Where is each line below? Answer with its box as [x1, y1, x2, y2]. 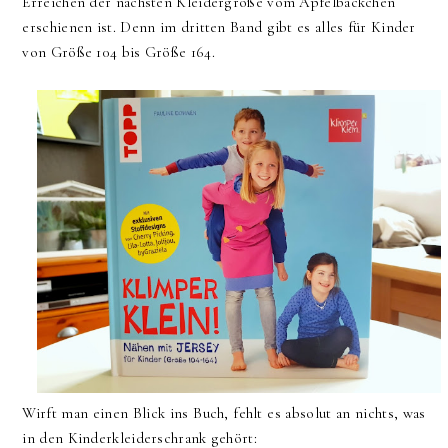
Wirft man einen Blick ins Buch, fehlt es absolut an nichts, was [22, 403, 426, 422]
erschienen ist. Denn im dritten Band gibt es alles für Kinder [22, 18, 416, 37]
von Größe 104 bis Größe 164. [22, 43, 215, 62]
